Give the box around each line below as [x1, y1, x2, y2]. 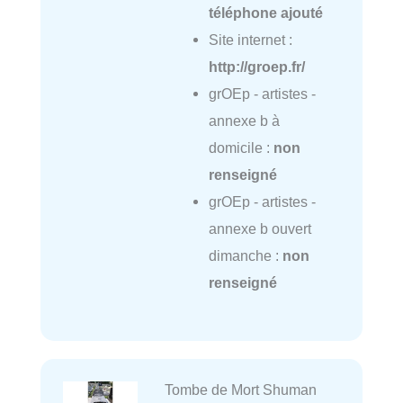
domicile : [208, 139, 273, 157]
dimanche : [208, 247, 282, 264]
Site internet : [208, 31, 292, 49]
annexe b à [208, 112, 280, 130]
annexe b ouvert [208, 220, 311, 237]
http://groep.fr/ [208, 58, 305, 76]
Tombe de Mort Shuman [164, 381, 317, 399]
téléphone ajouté [208, 4, 323, 22]
